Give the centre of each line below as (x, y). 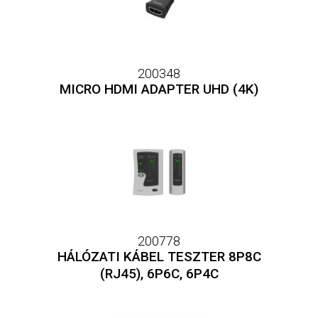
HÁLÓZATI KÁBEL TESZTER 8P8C (159, 257)
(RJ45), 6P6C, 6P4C (159, 274)
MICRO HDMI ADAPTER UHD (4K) (159, 89)
